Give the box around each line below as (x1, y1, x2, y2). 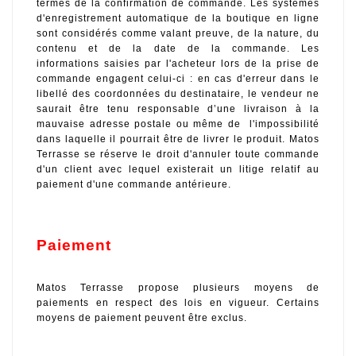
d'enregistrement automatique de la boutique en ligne (37, 12, 319, 24)
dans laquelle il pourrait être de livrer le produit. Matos (37, 133, 319, 145)
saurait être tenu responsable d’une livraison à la (37, 103, 319, 114)
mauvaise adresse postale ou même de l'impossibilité (37, 118, 319, 130)
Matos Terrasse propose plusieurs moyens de (37, 282, 319, 294)
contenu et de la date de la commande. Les (37, 42, 319, 54)
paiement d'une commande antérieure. (37, 178, 234, 190)
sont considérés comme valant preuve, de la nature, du (37, 27, 319, 39)
